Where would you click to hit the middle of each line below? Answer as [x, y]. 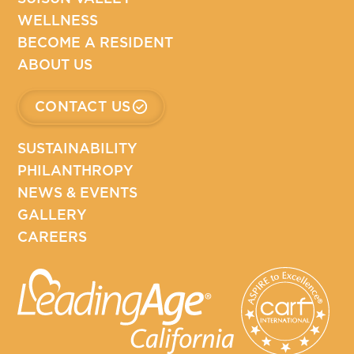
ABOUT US [55, 65]
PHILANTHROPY [76, 170]
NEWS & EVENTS [78, 192]
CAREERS [53, 236]
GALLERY [53, 214]
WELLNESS [58, 21]
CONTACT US [83, 107]
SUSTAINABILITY [78, 148]
